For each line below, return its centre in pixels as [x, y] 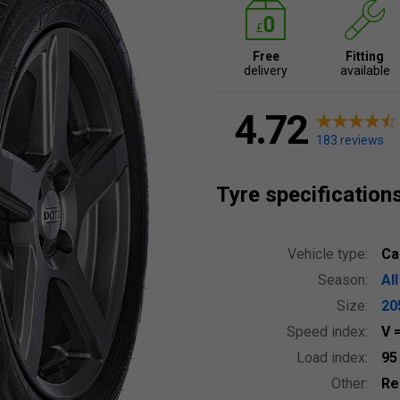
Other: [350, 383]
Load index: [332, 358]
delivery [266, 71]
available [365, 71]
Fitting [365, 56]
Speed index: [327, 332]
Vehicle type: [328, 254]
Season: [343, 280]
